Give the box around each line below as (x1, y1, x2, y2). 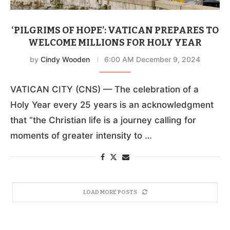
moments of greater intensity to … (10, 130, 152, 141)
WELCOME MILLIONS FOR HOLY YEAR (28, 36, 202, 48)
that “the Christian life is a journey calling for (10, 114, 196, 125)
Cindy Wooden (41, 54, 90, 64)
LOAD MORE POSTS (83, 188, 137, 196)
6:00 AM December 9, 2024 (104, 54, 200, 64)
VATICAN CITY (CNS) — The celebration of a (10, 84, 199, 94)
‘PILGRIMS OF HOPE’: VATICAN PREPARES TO (11, 24, 219, 36)
